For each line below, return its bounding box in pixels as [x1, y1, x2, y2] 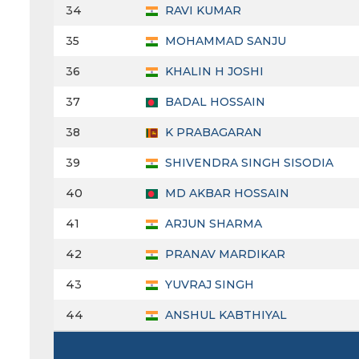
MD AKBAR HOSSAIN [162, 186, 289, 201]
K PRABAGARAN [162, 125, 262, 140]
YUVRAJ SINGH [162, 277, 254, 292]
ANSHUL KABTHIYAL [162, 308, 287, 323]
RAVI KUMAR [162, 3, 241, 18]
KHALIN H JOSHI [162, 64, 264, 79]
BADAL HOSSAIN [162, 95, 265, 110]
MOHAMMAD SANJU [162, 34, 286, 49]
